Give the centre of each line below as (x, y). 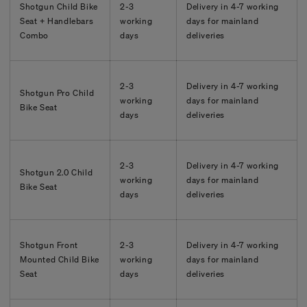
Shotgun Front (49, 245)
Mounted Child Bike (60, 259)
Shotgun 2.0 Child (57, 172)
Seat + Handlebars (57, 21)
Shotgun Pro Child (57, 93)
